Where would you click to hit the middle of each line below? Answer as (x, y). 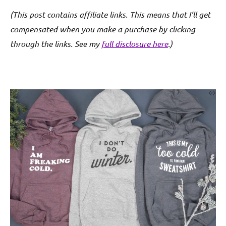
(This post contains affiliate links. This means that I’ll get (110, 15)
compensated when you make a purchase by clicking (103, 29)
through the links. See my (56, 44)
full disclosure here (135, 44)
